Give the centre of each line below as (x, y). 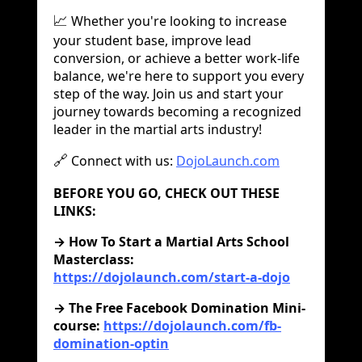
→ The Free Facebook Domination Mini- (179, 307)
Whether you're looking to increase (177, 21)
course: (78, 325)
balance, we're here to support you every (179, 76)
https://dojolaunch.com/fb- (192, 325)
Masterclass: (94, 259)
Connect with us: (122, 160)
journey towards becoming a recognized (177, 111)
